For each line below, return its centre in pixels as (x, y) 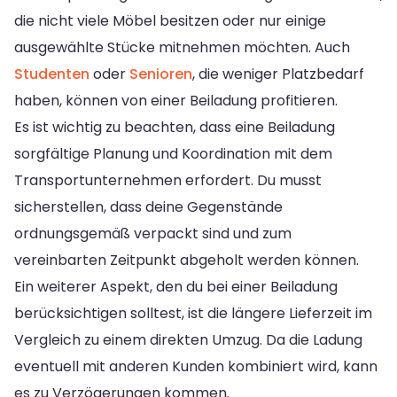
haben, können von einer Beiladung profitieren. (176, 100)
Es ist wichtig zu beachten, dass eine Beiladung (175, 127)
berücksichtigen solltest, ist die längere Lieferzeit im (193, 313)
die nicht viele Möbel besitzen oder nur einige (170, 20)
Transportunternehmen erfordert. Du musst (168, 180)
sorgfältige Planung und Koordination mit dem (173, 153)
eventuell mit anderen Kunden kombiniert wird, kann (196, 366)
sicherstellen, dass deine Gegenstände (148, 206)
